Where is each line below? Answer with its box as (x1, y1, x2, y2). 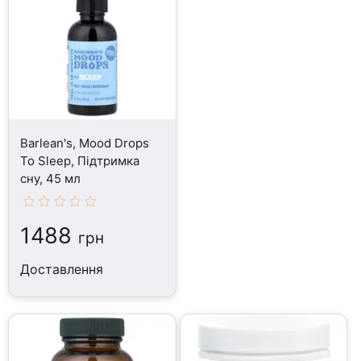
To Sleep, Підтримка (20, 152, 140, 168)
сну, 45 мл (20, 170, 81, 186)
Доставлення (20, 260, 104, 277)
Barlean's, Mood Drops (20, 135, 150, 151)
